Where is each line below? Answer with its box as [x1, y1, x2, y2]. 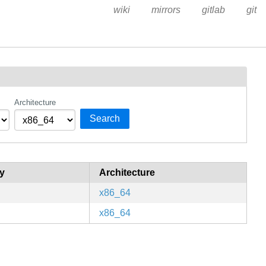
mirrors [151, 5, 180, 15]
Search [90, 113, 121, 124]
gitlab [201, 5, 225, 15]
